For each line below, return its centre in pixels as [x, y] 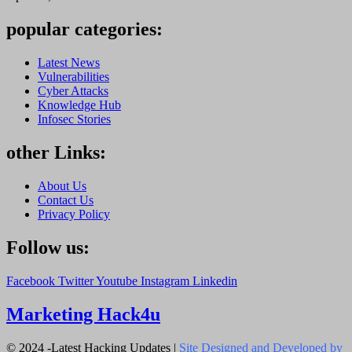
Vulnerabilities [73, 77]
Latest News [69, 63]
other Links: [56, 152]
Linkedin [215, 280]
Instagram [165, 280]
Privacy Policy [74, 214]
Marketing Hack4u [83, 314]
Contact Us [66, 200]
